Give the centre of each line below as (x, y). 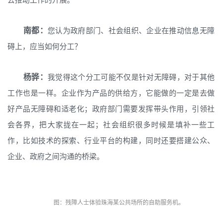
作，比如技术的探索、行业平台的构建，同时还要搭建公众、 (111, 140)
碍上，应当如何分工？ (45, 46)
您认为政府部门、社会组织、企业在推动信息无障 (131, 30)
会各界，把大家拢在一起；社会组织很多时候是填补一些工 (111, 124)
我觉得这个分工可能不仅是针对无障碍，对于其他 (131, 77)
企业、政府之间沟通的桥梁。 (56, 156)
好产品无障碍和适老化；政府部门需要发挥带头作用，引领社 (111, 108)
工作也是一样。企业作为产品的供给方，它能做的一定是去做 (111, 92)
